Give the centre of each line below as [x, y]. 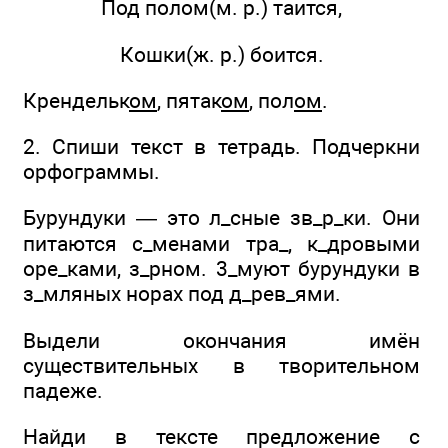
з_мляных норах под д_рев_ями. [182, 294]
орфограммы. [91, 172]
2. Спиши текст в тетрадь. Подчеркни [221, 147]
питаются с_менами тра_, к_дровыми [221, 244]
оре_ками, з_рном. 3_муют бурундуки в [221, 269]
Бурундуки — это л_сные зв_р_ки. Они [221, 218]
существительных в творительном [221, 365]
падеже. [63, 390]
